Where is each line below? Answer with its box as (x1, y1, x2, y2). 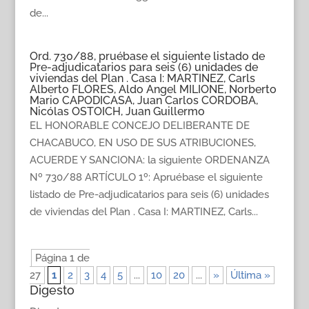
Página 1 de (34, 252, 90, 264)
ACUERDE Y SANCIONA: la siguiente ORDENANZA (29, 154, 270, 166)
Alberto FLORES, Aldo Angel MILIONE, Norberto (29, 83, 277, 96)
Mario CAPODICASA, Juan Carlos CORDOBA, (29, 94, 258, 107)
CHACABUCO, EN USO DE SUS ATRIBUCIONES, (29, 137, 256, 149)
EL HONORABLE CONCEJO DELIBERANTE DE (29, 119, 250, 132)
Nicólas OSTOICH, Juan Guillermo (29, 105, 205, 118)
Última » (230, 269, 270, 281)
